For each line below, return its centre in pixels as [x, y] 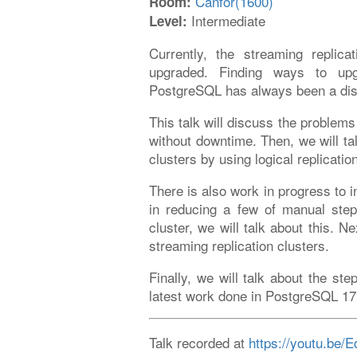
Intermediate [226, 20]
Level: [168, 20]
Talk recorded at [199, 342]
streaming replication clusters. [239, 245]
